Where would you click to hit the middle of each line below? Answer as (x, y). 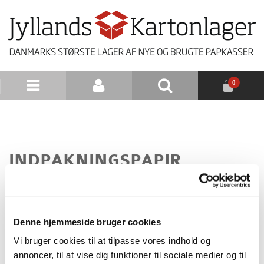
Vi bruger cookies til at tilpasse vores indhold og (112, 240)
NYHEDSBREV (170, 115)
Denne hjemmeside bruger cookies (87, 222)
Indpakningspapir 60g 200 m (171, 203)
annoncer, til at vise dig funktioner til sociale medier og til (130, 255)
